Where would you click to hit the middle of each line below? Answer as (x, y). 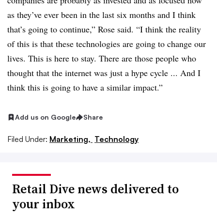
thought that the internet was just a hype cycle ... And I (104, 73)
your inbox (44, 204)
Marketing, (71, 139)
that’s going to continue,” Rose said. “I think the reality (104, 29)
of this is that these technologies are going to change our (107, 44)
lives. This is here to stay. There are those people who (102, 58)
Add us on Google (45, 117)
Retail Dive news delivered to (95, 189)
